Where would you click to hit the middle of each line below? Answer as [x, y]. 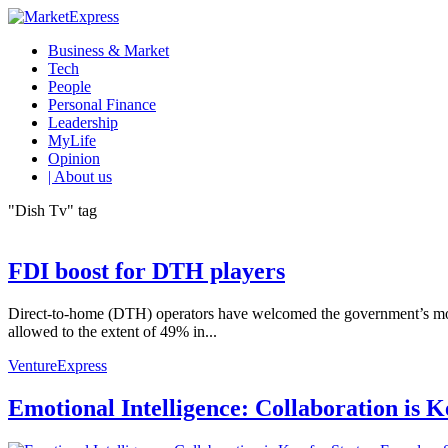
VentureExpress [57, 365]
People [69, 86]
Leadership [83, 122]
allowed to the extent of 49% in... [112, 331]
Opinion [74, 158]
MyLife [72, 140]
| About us [80, 176]
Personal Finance [102, 104]
